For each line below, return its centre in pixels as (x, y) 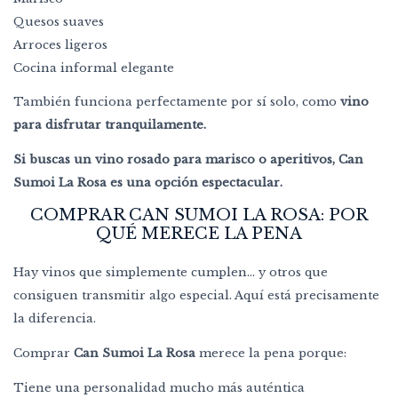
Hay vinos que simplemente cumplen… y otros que (171, 273)
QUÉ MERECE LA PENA (199, 234)
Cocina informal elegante (94, 68)
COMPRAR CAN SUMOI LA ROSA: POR (199, 215)
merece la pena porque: (271, 354)
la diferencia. (55, 319)
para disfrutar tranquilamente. (110, 125)
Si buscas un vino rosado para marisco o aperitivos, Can (188, 160)
